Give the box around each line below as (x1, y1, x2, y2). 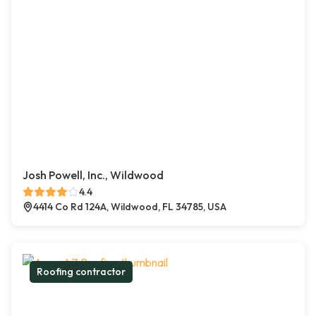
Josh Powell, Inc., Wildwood (23, 168, 164, 183)
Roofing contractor (37, 265, 126, 279)
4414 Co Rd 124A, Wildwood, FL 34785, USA (33, 200, 226, 214)
